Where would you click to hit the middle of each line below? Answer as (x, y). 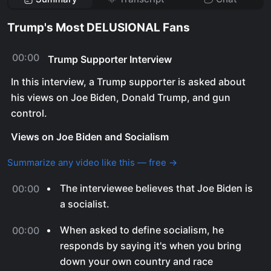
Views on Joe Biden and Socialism (90, 137)
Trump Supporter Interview (110, 59)
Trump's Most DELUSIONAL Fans (99, 28)
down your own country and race (136, 261)
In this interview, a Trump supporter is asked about (128, 82)
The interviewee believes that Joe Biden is (156, 188)
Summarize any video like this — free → (92, 162)
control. (29, 113)
